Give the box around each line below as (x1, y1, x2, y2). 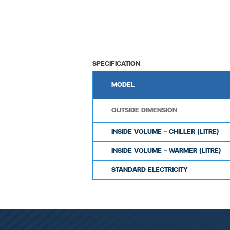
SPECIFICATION (92, 59, 140, 69)
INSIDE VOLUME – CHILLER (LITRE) (111, 127, 219, 137)
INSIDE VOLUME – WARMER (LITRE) (111, 146, 221, 156)
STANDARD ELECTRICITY (111, 165, 188, 175)
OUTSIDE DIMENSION (111, 105, 177, 116)
